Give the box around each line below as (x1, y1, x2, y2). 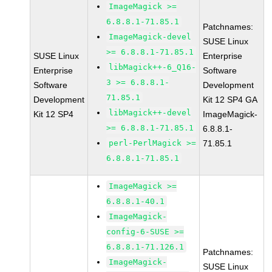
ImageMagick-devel (109, 32, 192, 41)
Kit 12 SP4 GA (203, 95, 258, 104)
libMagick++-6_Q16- (109, 63, 197, 72)
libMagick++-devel (109, 108, 192, 117)
